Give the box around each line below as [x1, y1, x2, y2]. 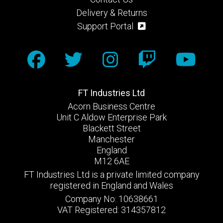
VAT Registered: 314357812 [57, 205, 166, 216]
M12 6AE [94, 156, 129, 167]
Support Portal [77, 21, 136, 32]
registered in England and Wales [50, 180, 173, 191]
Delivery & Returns [76, 7, 147, 18]
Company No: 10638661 [65, 194, 158, 205]
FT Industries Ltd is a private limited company [23, 169, 200, 180]
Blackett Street [82, 123, 141, 134]
